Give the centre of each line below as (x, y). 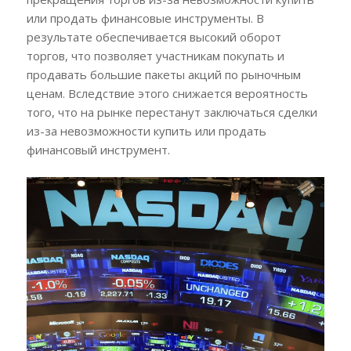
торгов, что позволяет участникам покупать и (155, 55)
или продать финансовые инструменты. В (145, 18)
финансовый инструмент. (98, 149)
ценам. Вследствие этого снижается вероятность (167, 93)
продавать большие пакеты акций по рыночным (163, 74)
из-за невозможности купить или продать (146, 130)
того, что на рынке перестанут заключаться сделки (172, 112)
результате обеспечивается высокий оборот (154, 36)
